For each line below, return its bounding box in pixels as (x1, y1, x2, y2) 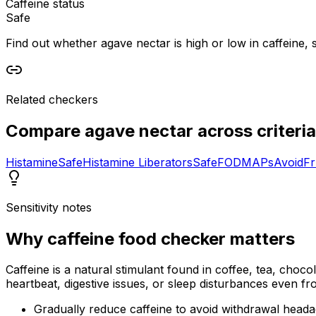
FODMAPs (217, 154, 274, 169)
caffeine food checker (47, 228, 226, 249)
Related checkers (6, 92, 98, 107)
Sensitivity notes (6, 200, 92, 214)
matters (226, 228, 295, 249)
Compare (6, 120, 85, 141)
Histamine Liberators (83, 154, 193, 169)
